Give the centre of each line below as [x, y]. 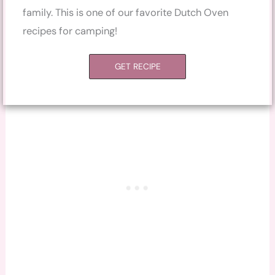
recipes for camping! [70, 31]
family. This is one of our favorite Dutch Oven [126, 13]
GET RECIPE [138, 66]
